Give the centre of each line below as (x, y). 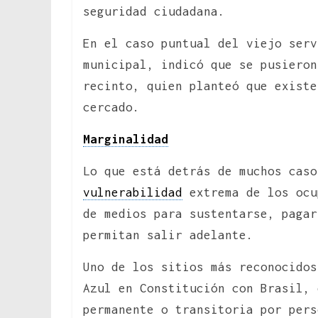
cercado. (111, 107)
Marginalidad (126, 139)
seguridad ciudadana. (154, 11)
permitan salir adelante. (168, 235)
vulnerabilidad (133, 192)
